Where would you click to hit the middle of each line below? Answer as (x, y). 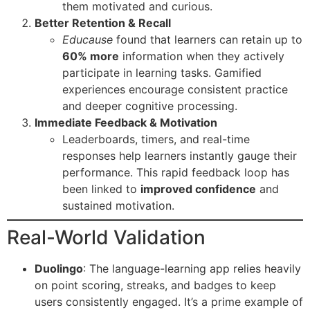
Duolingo (59, 269)
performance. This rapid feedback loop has (176, 173)
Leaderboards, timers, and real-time (156, 139)
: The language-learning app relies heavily (192, 269)
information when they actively (202, 56)
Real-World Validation (106, 238)
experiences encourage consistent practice (175, 90)
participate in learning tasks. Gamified (162, 73)
